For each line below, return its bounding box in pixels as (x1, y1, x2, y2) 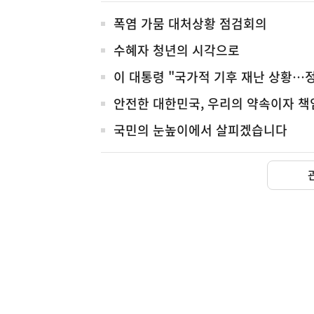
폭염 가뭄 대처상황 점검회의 (114, 14, 267, 34)
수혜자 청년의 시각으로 (114, 41, 240, 60)
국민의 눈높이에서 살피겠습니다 (114, 121, 287, 140)
